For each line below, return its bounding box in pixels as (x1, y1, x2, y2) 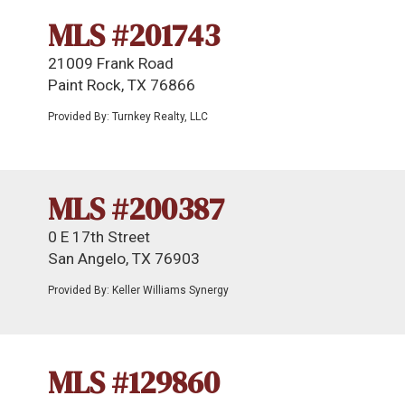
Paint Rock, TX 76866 (48, 76, 195, 94)
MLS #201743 (48, 14, 220, 56)
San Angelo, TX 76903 (48, 250, 200, 268)
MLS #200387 (48, 188, 224, 230)
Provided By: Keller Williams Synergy (48, 284, 229, 297)
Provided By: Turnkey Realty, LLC (48, 110, 208, 123)
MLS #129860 (48, 362, 220, 403)
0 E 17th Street (48, 228, 150, 246)
